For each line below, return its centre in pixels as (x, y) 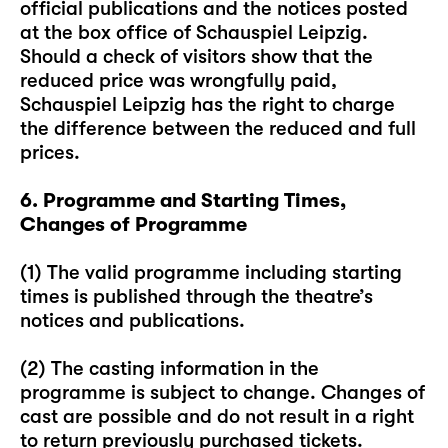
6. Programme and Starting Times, (183, 200)
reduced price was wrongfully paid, (178, 80)
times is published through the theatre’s (196, 296)
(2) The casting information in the (169, 368)
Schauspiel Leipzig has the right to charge (207, 104)
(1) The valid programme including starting (211, 272)
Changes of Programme (133, 224)
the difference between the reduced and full (218, 128)
